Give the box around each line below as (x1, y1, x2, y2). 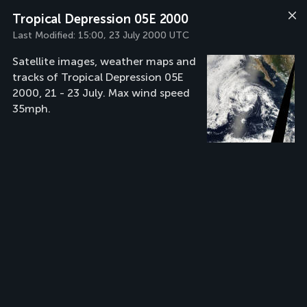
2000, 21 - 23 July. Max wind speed (12, 86, 190, 99)
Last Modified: (12, 29, 78, 41)
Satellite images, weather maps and (12, 55, 196, 68)
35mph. (12, 102, 51, 115)
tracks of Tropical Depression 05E (12, 71, 184, 84)
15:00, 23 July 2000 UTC (78, 29, 189, 41)
